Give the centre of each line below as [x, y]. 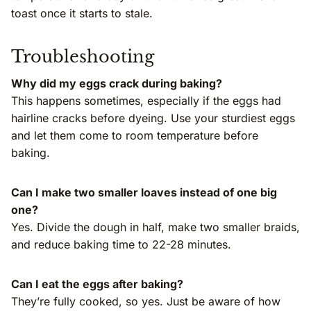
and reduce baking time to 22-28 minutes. [121, 245]
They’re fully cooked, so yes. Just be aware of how [146, 302]
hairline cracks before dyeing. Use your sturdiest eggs [153, 118]
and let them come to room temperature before [135, 136]
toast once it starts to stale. [82, 14]
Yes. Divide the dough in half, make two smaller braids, [155, 227]
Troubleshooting [83, 57]
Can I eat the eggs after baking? [97, 284]
